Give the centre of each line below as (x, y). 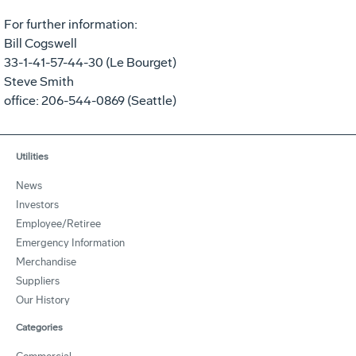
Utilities (32, 156)
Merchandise (46, 261)
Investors (37, 204)
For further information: (71, 24)
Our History (43, 300)
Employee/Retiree (58, 223)
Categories (39, 327)
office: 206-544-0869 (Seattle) (90, 100)
